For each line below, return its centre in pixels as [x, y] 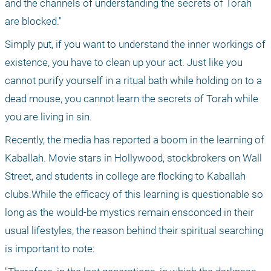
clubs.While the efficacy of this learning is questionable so [134, 194]
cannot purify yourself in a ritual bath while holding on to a [133, 81]
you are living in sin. [48, 117]
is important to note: [50, 249]
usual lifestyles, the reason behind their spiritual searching [134, 231]
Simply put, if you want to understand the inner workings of [135, 44]
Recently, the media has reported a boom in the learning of [135, 140]
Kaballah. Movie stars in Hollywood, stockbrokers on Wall [133, 158]
